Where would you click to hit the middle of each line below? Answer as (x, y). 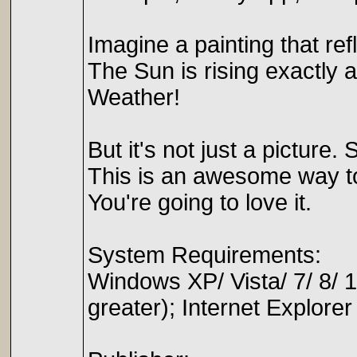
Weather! (134, 97)
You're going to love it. (200, 202)
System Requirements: (204, 255)
